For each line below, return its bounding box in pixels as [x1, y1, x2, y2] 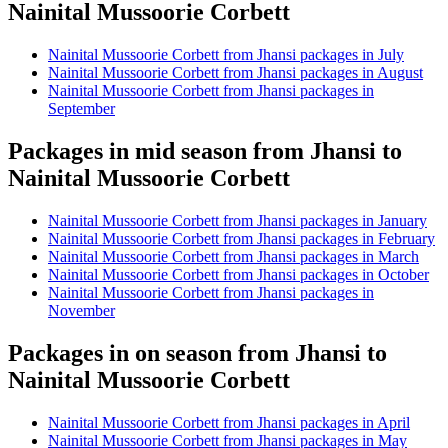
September [48, 99, 115, 117]
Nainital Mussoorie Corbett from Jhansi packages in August [48, 63, 423, 81]
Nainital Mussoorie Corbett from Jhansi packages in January [48, 211, 427, 229]
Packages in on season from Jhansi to [8, 339, 387, 366]
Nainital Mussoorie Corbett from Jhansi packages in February [48, 229, 435, 247]
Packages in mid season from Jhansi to [8, 137, 402, 164]
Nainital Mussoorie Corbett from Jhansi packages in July [48, 45, 404, 63]
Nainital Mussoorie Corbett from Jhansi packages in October [48, 265, 429, 283]
